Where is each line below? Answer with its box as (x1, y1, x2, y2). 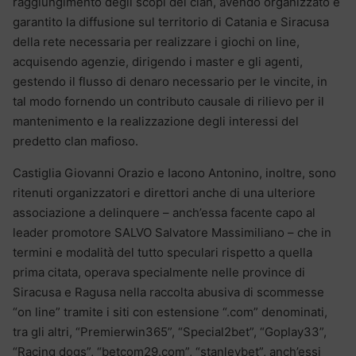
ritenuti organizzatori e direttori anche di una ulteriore (13, 184, 315, 200)
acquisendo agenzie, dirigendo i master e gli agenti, (13, 53, 303, 69)
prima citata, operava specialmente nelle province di (13, 264, 305, 280)
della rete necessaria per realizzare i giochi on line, (13, 33, 300, 49)
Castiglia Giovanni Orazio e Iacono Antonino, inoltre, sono (13, 164, 336, 180)
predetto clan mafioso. (13, 133, 138, 149)
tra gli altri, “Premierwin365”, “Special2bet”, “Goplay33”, (13, 323, 327, 339)
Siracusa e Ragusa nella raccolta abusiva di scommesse (13, 284, 324, 300)
